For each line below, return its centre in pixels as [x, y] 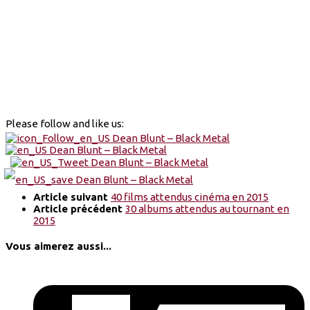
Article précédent [79, 209]
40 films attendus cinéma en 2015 [190, 197]
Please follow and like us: [65, 123]
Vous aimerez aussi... [58, 246]
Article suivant [72, 197]
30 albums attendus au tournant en [207, 209]
